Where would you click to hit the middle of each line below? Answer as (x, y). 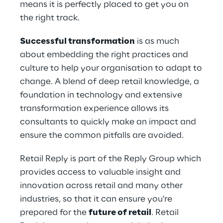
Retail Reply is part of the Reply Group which (111, 159)
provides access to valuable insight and (100, 172)
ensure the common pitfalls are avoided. (102, 135)
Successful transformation (77, 41)
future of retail (120, 213)
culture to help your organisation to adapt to (111, 68)
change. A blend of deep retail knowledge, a (110, 82)
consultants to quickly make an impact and (108, 122)
